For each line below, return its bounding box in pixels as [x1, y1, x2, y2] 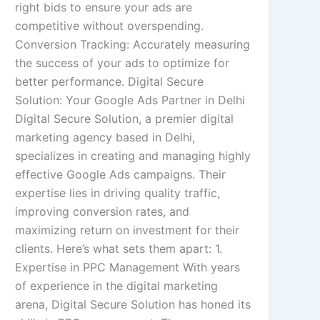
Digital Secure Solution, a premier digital [15, 111, 234, 126]
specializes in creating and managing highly [15, 149, 251, 164]
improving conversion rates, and [15, 204, 190, 219]
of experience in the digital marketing [15, 279, 219, 294]
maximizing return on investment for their [15, 223, 240, 238]
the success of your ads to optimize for [15, 56, 230, 71]
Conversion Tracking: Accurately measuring [15, 37, 251, 52]
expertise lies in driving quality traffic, [15, 186, 221, 201]
